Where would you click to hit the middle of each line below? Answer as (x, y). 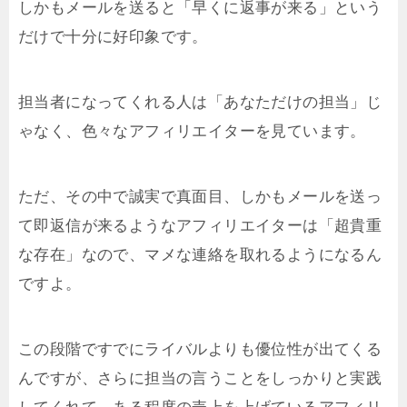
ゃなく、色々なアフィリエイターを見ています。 (192, 131)
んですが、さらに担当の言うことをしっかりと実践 (200, 378)
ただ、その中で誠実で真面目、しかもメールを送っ (200, 196)
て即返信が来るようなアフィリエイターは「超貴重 (200, 225)
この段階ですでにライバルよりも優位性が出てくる (200, 349)
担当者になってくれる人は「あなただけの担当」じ (200, 102)
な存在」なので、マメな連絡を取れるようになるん (200, 254)
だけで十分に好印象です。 (113, 36)
